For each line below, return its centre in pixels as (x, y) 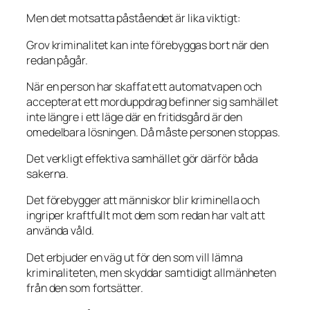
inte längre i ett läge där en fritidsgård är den (135, 117)
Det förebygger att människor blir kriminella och (143, 200)
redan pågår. (57, 60)
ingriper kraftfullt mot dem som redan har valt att (146, 216)
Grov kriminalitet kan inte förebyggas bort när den (147, 45)
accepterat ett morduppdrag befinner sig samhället (153, 101)
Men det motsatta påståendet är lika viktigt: (134, 18)
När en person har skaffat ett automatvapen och (144, 86)
